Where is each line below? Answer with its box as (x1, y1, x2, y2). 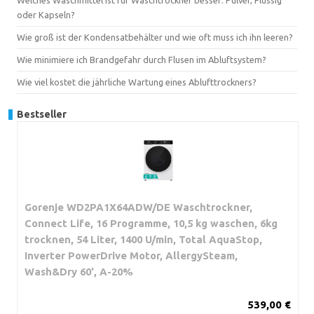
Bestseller (17, 108, 67, 120)
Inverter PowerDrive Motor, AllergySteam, (25, 249, 238, 261)
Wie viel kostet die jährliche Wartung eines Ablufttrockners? (17, 76, 257, 87)
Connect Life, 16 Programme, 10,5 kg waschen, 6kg (25, 217, 278, 229)
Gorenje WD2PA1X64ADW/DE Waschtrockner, (25, 200, 252, 213)
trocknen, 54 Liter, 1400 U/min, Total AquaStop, (25, 233, 262, 245)
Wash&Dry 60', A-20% (25, 265, 133, 278)
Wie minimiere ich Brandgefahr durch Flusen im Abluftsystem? (17, 54, 266, 64)
